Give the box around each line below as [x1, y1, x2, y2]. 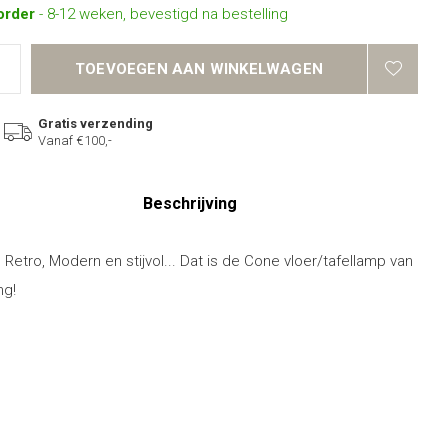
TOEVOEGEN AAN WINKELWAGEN [75, 60, 323, 78]
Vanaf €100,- [38, 133, 112, 148]
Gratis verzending [38, 116, 153, 131]
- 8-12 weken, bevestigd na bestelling [39, 5, 288, 23]
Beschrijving [142, 194, 237, 213]
